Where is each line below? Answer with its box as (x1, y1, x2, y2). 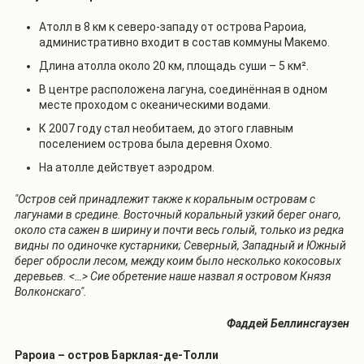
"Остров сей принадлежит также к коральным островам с (15, 192, 315, 206)
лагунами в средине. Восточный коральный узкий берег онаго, (15, 207, 341, 221)
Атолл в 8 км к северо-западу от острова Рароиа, (39, 19, 306, 33)
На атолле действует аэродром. (39, 160, 214, 174)
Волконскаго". (15, 284, 87, 298)
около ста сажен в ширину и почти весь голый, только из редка (15, 223, 344, 236)
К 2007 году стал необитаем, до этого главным (39, 121, 293, 135)
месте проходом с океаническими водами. (39, 97, 271, 111)
